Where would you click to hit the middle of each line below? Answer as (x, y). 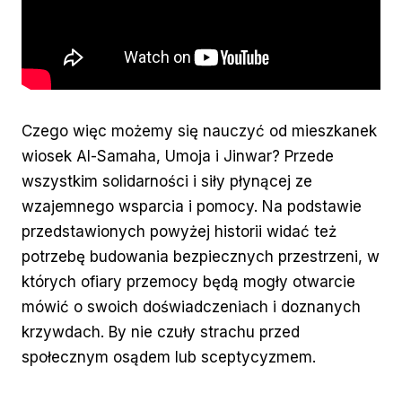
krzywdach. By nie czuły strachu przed (161, 332)
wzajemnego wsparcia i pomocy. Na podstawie (192, 207)
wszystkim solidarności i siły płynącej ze (167, 182)
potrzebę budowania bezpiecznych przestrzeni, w (201, 257)
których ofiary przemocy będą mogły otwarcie (188, 282)
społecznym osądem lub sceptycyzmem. (169, 358)
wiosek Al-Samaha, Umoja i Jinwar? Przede (178, 157)
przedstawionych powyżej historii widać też (179, 232)
